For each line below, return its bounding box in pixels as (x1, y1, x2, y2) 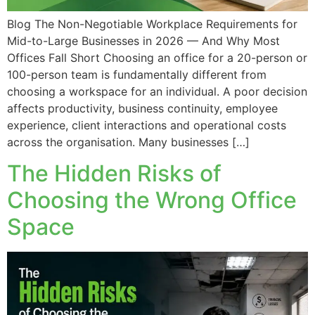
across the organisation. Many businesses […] (7, 134, 250, 149)
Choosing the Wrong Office (7, 186, 297, 214)
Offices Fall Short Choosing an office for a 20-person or (7, 50, 307, 65)
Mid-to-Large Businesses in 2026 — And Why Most (7, 33, 280, 48)
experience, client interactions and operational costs (7, 117, 286, 132)
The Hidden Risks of (7, 160, 221, 188)
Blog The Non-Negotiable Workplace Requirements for (7, 16, 297, 31)
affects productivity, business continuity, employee (7, 101, 278, 115)
